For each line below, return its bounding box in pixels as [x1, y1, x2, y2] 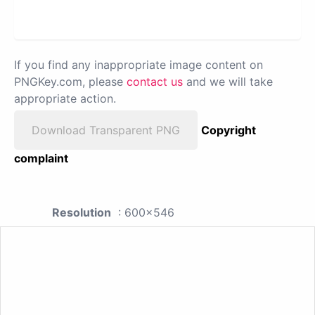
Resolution [52, 205, 111, 219]
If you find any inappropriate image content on [14, 57, 263, 72]
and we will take [183, 74, 273, 89]
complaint [14, 150, 68, 165]
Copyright [201, 122, 256, 137]
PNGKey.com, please [14, 74, 127, 89]
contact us [127, 74, 183, 89]
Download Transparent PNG [32, 122, 180, 137]
